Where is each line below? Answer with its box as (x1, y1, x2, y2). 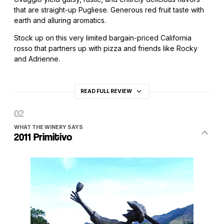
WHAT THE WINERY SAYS (14, 124, 83, 131)
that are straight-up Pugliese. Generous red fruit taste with (14, 5, 204, 14)
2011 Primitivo (14, 131, 72, 143)
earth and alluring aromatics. (14, 16, 106, 25)
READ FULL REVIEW (80, 88, 133, 95)
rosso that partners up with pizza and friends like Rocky (14, 44, 197, 53)
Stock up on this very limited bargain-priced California (14, 33, 191, 42)
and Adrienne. (14, 54, 60, 63)
